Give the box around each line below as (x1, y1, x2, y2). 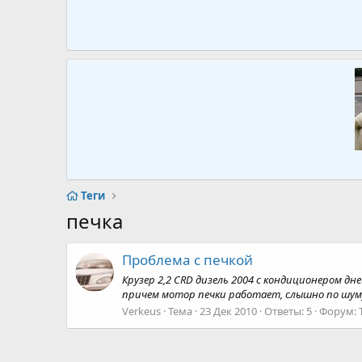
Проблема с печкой (122, 250, 253, 270)
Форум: (319, 303, 359, 318)
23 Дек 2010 (200, 303, 257, 318)
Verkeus (122, 303, 161, 318)
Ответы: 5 (264, 303, 312, 318)
